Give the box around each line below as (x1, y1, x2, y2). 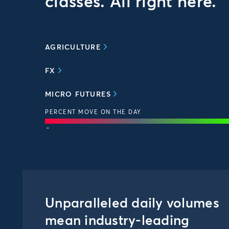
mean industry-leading (45, 215, 190, 228)
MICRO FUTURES (45, 91, 111, 98)
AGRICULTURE (45, 44, 101, 51)
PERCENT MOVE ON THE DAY (45, 109, 142, 115)
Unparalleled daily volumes (45, 197, 219, 211)
